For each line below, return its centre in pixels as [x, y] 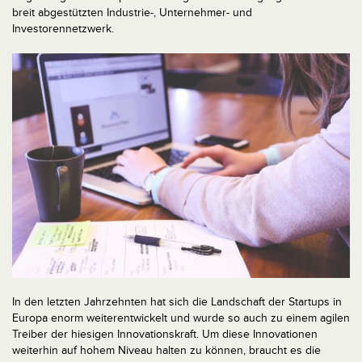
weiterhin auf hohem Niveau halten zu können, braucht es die [166, 351]
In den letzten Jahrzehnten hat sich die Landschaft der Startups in [177, 302]
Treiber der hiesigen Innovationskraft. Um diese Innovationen [165, 335]
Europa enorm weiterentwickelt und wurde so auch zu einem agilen [181, 318]
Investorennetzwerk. [63, 29]
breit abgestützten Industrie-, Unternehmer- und [132, 13]
